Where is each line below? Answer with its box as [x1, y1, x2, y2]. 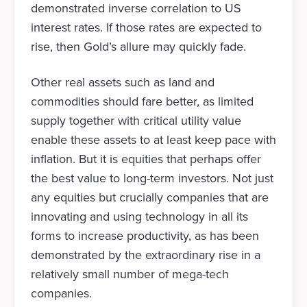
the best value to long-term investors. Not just [30, 169, 273, 188]
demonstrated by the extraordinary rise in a [30, 246, 260, 265]
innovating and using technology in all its [30, 208, 248, 226]
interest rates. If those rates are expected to [30, 19, 262, 37]
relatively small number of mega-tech [30, 265, 229, 284]
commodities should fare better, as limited [30, 93, 254, 111]
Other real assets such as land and [30, 73, 214, 92]
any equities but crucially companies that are [30, 188, 269, 207]
